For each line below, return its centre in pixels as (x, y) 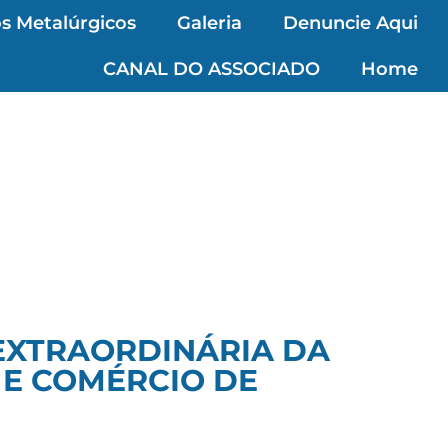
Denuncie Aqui (350, 23)
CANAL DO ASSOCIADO (211, 69)
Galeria (209, 23)
